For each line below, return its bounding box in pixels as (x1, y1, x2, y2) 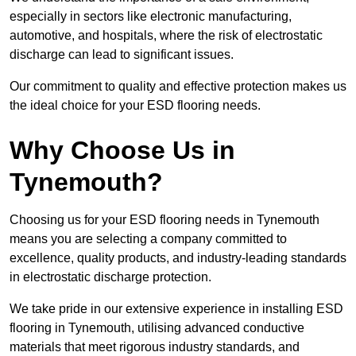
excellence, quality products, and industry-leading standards (10, 251, 346, 265)
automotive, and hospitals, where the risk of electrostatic (10, 29, 323, 43)
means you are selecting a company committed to (10, 232, 287, 246)
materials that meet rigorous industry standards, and (10, 340, 300, 354)
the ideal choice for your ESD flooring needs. (10, 99, 261, 113)
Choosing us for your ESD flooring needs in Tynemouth (10, 213, 319, 227)
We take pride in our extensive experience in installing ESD (10, 302, 343, 316)
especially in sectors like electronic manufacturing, (10, 10, 292, 24)
